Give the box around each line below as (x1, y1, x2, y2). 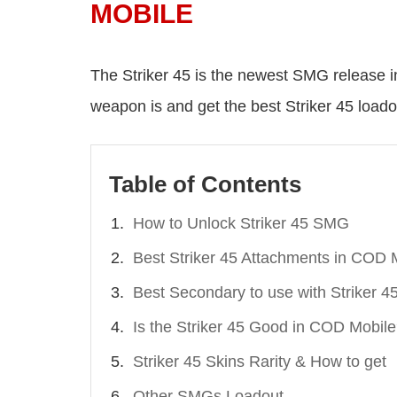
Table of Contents (109, 171, 301, 198)
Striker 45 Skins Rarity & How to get (133, 353, 386, 371)
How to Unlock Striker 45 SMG (133, 214, 349, 233)
